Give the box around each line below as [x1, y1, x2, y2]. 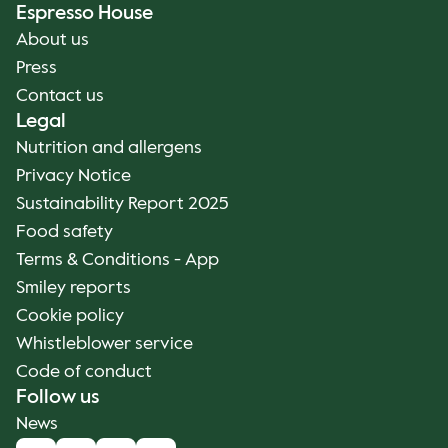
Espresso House [16, 4, 153, 24]
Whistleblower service [16, 335, 193, 353]
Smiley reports [16, 279, 131, 297]
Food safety [16, 223, 113, 241]
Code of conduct [16, 363, 152, 381]
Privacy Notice [16, 167, 131, 185]
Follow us [16, 388, 99, 408]
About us [16, 31, 89, 49]
